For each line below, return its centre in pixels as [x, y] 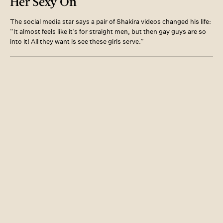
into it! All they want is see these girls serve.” [77, 41]
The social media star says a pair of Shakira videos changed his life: [111, 21]
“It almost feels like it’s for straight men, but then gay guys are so [108, 31]
